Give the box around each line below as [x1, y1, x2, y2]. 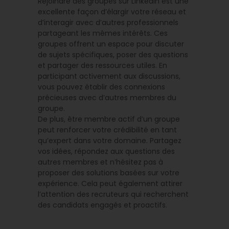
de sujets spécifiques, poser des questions [38, 49, 188, 60]
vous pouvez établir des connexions [38, 81, 165, 92]
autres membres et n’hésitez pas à [38, 156, 163, 167]
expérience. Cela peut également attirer [38, 178, 182, 189]
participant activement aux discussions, [38, 71, 180, 81]
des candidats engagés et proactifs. [38, 199, 167, 210]
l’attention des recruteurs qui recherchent [38, 189, 189, 199]
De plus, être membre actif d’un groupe [38, 113, 180, 124]
